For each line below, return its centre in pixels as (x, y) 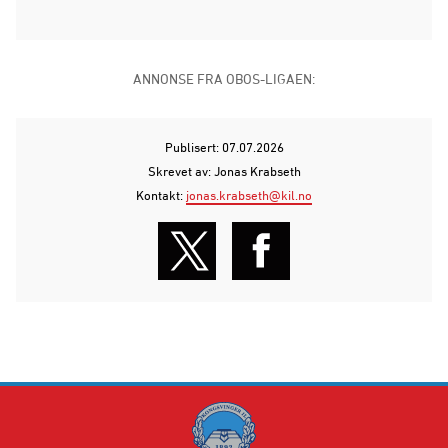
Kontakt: (161, 194)
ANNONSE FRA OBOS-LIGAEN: (224, 78)
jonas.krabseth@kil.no (249, 194)
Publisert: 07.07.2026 (224, 146)
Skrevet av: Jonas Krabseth (224, 170)
